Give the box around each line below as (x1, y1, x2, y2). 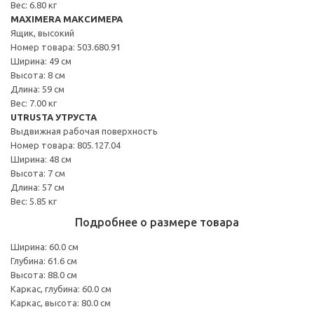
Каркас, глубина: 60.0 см (11, 283, 111, 294)
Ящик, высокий (11, 27, 74, 38)
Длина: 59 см (11, 83, 64, 94)
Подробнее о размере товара (75, 215, 239, 228)
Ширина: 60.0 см (11, 241, 78, 252)
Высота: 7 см (11, 168, 65, 178)
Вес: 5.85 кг (11, 196, 57, 206)
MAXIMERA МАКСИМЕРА (11, 13, 123, 24)
